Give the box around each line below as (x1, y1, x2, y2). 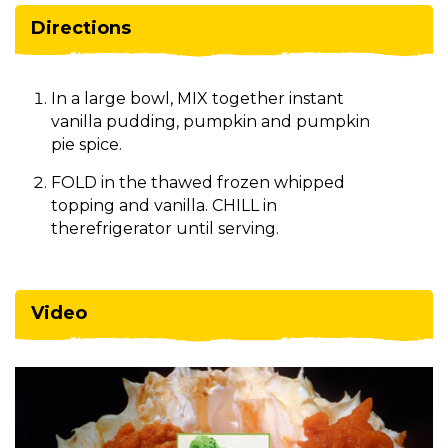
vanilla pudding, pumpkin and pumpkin (51, 111, 370, 131)
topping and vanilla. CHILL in (51, 195, 277, 215)
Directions (31, 16, 131, 39)
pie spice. (51, 134, 122, 154)
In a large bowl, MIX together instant (51, 88, 344, 108)
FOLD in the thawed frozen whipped (51, 172, 345, 192)
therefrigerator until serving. (51, 218, 279, 238)
